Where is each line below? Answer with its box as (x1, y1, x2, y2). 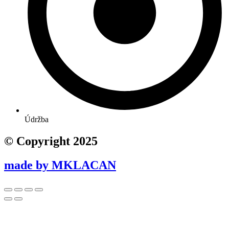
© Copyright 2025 (4, 134, 98, 148)
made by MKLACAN (4, 158, 116, 172)
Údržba (25, 115, 49, 124)
